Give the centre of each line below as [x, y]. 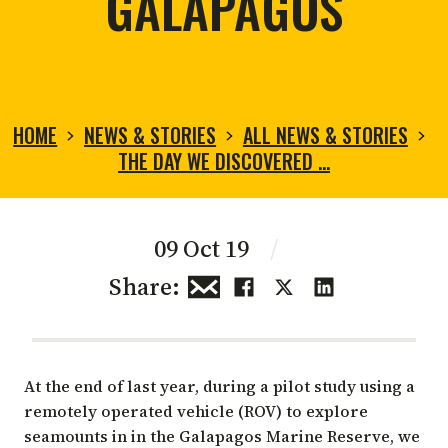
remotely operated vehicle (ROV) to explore [196, 410]
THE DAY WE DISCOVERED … [224, 160]
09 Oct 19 [204, 248]
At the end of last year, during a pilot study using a [219, 385]
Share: [144, 286]
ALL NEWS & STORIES [325, 134]
